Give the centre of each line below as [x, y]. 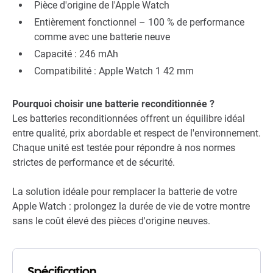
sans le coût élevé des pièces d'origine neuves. [111, 221]
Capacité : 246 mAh [76, 54]
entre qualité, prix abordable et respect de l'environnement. [136, 133]
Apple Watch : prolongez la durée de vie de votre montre [131, 207]
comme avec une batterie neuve [102, 37]
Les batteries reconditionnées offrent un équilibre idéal [129, 119]
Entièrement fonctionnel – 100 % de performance [139, 23]
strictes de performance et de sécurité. [94, 163]
